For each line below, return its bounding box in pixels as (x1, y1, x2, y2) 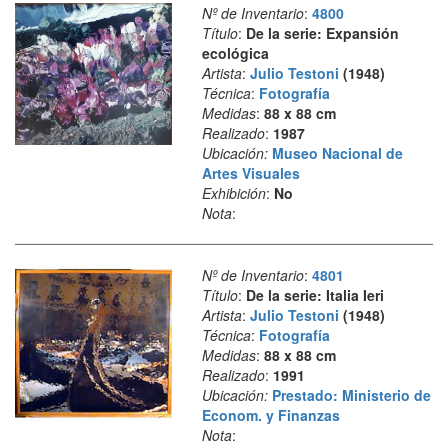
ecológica (201, 42, 269, 63)
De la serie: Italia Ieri (245, 284, 384, 305)
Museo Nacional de (271, 142, 403, 163)
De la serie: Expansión (245, 22, 399, 43)
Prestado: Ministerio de (271, 384, 431, 405)
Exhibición (201, 182, 266, 203)
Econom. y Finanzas (201, 404, 340, 425)
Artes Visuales (201, 162, 300, 183)
